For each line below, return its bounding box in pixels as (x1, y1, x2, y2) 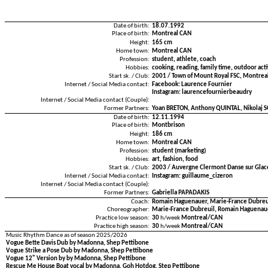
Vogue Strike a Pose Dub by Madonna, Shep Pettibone (6, 248, 153, 254)
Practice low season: (96, 215, 150, 221)
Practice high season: (94, 223, 150, 230)
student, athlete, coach (152, 56, 216, 63)
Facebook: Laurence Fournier (152, 81, 232, 88)
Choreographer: (107, 206, 150, 213)
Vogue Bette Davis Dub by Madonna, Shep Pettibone (6, 240, 149, 246)
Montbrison (152, 122, 185, 129)
